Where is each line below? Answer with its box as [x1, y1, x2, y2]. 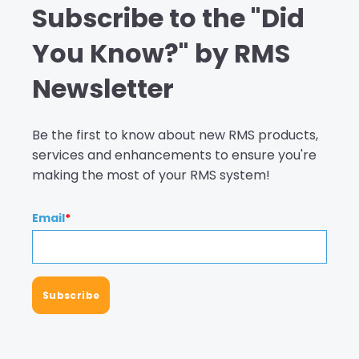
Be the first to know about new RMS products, [32, 125, 318, 144]
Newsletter [32, 71, 174, 107]
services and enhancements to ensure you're [32, 145, 317, 164]
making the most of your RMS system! [32, 165, 270, 184]
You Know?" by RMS [32, 35, 290, 72]
